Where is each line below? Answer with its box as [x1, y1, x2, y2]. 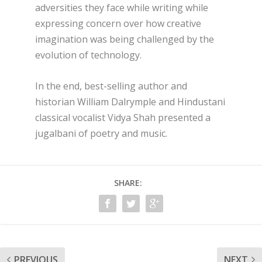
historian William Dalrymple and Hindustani [35, 95, 225, 108]
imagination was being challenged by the [35, 33, 214, 46]
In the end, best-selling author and [35, 79, 187, 92]
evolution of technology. [35, 49, 142, 62]
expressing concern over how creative [35, 17, 201, 30]
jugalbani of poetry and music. [35, 126, 167, 140]
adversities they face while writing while [35, 1, 208, 15]
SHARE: [114, 177, 142, 188]
